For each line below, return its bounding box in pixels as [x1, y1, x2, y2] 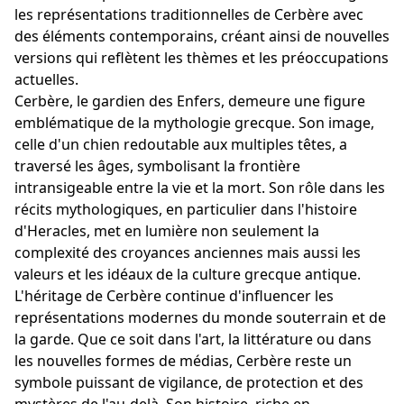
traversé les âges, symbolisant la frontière [14, 156, 300, 176]
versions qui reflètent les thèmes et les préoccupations [14, 48, 389, 68]
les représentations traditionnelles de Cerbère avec [14, 5, 363, 24]
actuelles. [14, 69, 78, 89]
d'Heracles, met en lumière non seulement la [14, 221, 319, 241]
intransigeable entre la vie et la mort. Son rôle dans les [14, 178, 385, 197]
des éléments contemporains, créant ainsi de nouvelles [14, 26, 390, 46]
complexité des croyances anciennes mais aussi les [14, 243, 361, 262]
